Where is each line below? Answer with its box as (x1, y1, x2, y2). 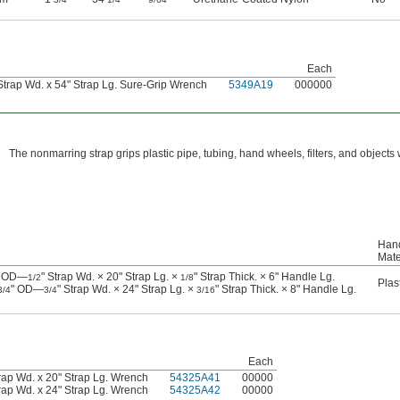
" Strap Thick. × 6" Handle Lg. (194, 270, 335, 283)
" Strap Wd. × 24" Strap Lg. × (57, 282, 196, 296)
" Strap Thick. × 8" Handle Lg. (215, 282, 356, 296)
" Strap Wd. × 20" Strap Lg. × (41, 270, 180, 283)
